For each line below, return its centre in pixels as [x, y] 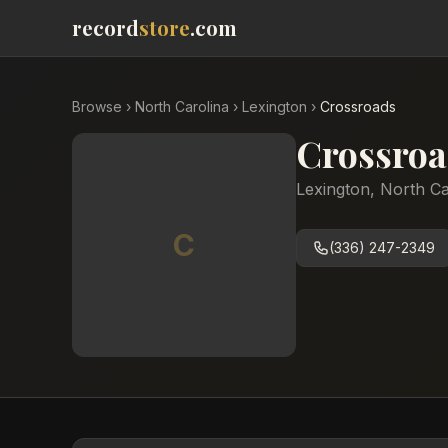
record [105, 27]
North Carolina [182, 106]
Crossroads [358, 106]
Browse [97, 106]
